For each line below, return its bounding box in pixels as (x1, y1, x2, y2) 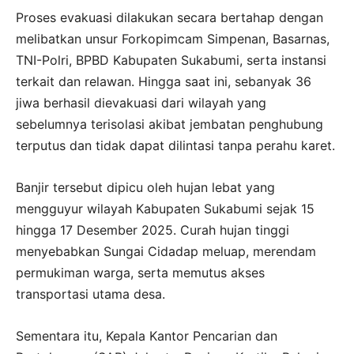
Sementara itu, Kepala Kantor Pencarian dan (16, 327, 277, 344)
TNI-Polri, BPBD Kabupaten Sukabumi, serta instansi (16, 51, 326, 68)
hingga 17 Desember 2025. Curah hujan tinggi (16, 221, 289, 238)
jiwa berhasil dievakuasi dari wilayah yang (16, 94, 266, 111)
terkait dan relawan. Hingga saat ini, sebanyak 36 (16, 73, 311, 89)
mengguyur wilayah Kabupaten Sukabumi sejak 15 (16, 200, 314, 217)
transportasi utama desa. (16, 285, 165, 302)
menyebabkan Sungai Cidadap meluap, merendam (16, 243, 316, 259)
